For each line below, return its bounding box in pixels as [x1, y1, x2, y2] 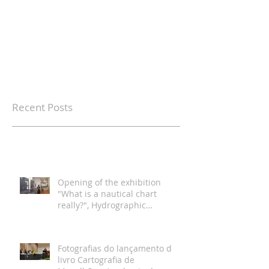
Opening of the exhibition [58, 176, 161, 188]
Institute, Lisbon [58, 210, 122, 222]
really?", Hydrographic [58, 199, 146, 211]
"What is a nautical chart [58, 187, 157, 199]
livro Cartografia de [58, 253, 134, 265]
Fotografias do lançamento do [58, 242, 177, 254]
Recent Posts [12, 100, 73, 114]
